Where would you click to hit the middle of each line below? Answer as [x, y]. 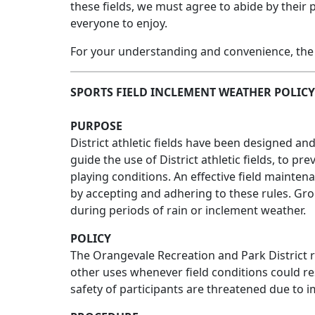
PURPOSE [96, 126]
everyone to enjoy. [119, 24]
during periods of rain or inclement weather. [188, 211]
